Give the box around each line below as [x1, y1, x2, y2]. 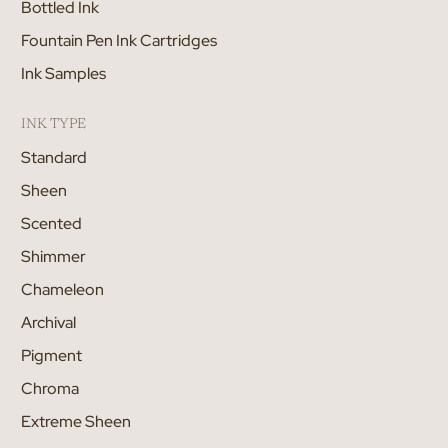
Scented [21, 212, 82, 234]
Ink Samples [21, 62, 106, 84]
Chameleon [21, 278, 104, 300]
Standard [21, 146, 87, 168]
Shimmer [21, 245, 86, 267]
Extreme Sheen [21, 410, 131, 432]
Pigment [21, 344, 82, 366]
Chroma [21, 377, 79, 399]
